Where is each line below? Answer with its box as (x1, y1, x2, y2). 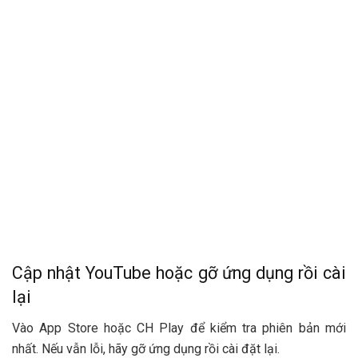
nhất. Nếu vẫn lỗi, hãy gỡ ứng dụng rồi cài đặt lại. (12, 340, 280, 356)
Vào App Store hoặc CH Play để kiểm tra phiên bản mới (12, 320, 346, 336)
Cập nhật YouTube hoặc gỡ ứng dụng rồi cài (12, 262, 346, 283)
